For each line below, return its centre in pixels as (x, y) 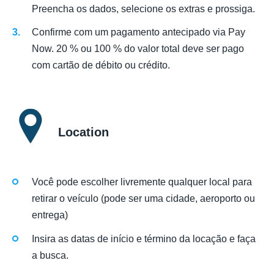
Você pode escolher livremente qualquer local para (142, 182)
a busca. (50, 255)
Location (83, 132)
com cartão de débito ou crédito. (101, 65)
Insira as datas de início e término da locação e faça (144, 239)
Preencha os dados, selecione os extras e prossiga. (143, 9)
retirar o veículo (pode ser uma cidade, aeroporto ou (143, 199)
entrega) (50, 215)
